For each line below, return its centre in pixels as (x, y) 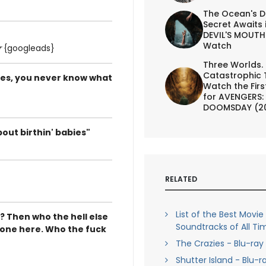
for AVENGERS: (233, 96)
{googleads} (28, 48)
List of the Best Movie (219, 214)
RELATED (181, 179)
